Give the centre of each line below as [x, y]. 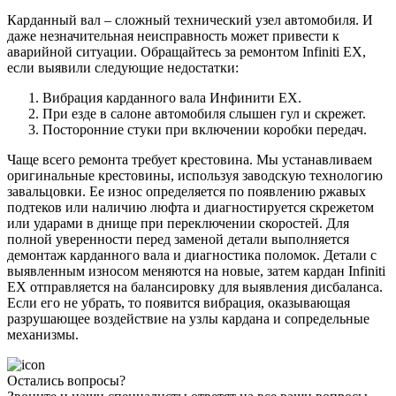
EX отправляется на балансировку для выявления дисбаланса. [195, 286]
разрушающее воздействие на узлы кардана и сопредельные [188, 318]
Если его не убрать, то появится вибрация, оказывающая [179, 302]
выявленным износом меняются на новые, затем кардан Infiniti [196, 270]
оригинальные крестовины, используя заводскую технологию [195, 175]
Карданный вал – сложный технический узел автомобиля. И [190, 19]
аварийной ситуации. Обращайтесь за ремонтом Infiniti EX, [187, 51]
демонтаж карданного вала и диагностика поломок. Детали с [192, 255]
